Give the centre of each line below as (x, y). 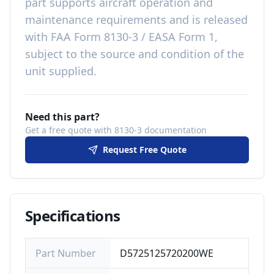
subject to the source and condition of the (135, 54)
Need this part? (62, 117)
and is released (207, 20)
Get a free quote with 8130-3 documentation (116, 130)
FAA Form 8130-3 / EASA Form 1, (134, 37)
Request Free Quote (144, 150)
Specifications (73, 216)
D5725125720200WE (167, 253)
